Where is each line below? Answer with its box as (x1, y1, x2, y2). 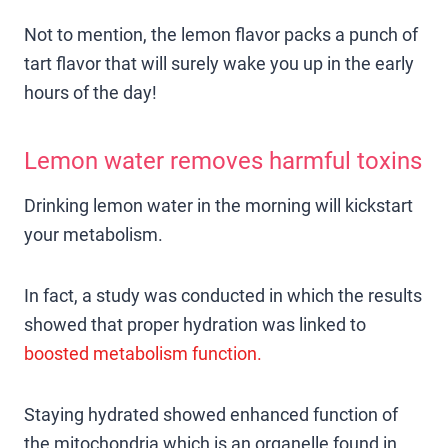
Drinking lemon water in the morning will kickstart (24, 194, 413, 216)
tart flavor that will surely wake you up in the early (24, 52, 414, 74)
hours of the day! (24, 81, 157, 103)
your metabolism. (24, 223, 163, 245)
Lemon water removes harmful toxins (24, 146, 422, 175)
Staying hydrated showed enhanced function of (24, 403, 398, 425)
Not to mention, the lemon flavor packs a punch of (24, 23, 418, 45)
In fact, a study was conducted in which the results (24, 284, 422, 306)
